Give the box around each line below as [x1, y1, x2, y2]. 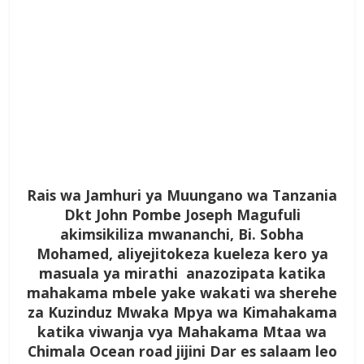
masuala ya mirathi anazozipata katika [38, 263, 326, 284]
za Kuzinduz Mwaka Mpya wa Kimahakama [27, 302, 337, 323]
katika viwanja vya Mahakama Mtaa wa [37, 322, 327, 342]
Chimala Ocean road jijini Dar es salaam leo [27, 341, 337, 362]
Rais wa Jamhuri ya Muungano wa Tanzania [27, 185, 337, 206]
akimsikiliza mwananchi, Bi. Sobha [60, 224, 304, 245]
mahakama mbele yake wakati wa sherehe [27, 283, 337, 303]
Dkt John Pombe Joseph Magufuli [63, 205, 301, 225]
